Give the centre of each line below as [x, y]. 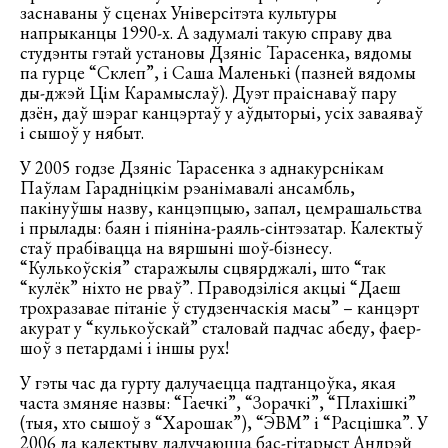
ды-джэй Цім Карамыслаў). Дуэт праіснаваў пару [208, 92]
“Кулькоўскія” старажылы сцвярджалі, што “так [203, 267]
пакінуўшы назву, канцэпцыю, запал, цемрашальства [221, 207]
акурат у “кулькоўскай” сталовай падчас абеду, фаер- [220, 327]
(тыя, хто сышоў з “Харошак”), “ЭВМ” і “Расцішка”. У [224, 422]
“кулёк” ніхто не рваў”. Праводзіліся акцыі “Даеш [210, 287]
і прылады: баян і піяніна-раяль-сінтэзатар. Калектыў [221, 227]
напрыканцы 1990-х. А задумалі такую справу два [206, 32]
